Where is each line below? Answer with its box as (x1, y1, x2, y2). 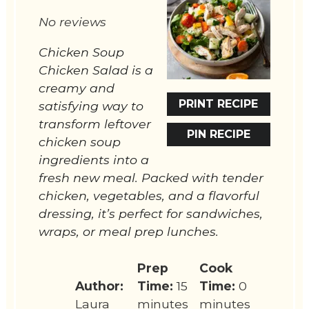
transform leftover (39, 117, 152, 132)
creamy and (39, 81, 115, 96)
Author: (75, 278, 124, 293)
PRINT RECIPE (179, 97, 259, 111)
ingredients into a (39, 152, 150, 168)
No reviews (39, 14, 107, 30)
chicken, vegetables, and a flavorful (39, 188, 260, 203)
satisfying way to (39, 99, 144, 114)
